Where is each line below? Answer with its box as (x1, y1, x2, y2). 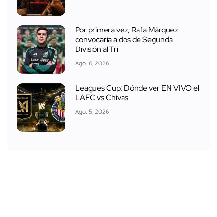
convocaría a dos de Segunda (75, 34, 173, 45)
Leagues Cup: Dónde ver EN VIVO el (75, 82, 199, 93)
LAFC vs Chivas (75, 92, 128, 103)
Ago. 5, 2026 (75, 108, 109, 116)
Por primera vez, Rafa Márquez (75, 24, 178, 35)
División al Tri (75, 44, 118, 54)
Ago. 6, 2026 (75, 59, 109, 67)
